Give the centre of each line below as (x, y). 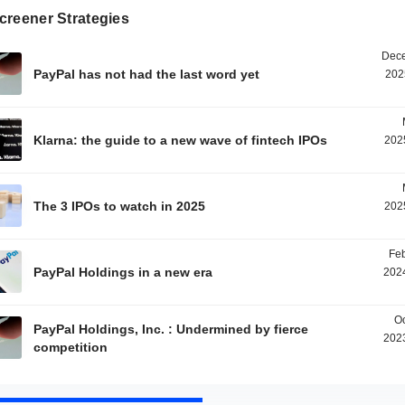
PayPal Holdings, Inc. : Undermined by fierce (171, 329)
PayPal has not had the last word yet (147, 74)
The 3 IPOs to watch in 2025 (120, 206)
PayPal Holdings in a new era (123, 272)
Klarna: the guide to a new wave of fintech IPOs (181, 140)
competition (71, 347)
